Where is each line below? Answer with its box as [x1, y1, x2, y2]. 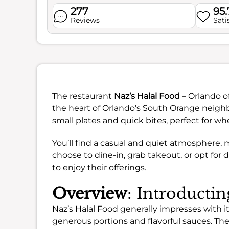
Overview [52, 184, 127, 203]
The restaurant [52, 91, 114, 101]
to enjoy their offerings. [52, 163, 146, 172]
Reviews [70, 16, 100, 25]
